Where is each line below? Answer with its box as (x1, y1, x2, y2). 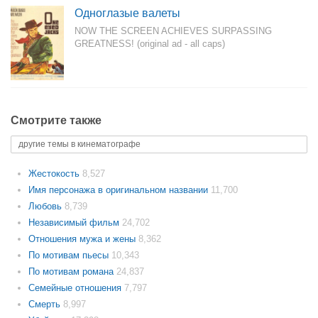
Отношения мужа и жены (28, 234, 138, 244)
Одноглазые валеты (75, 7, 180, 19)
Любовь (28, 201, 65, 212)
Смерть (28, 299, 63, 309)
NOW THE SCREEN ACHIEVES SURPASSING (75, 26, 272, 36)
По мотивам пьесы (28, 250, 111, 261)
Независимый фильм (28, 217, 122, 228)
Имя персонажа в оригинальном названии (28, 185, 211, 195)
